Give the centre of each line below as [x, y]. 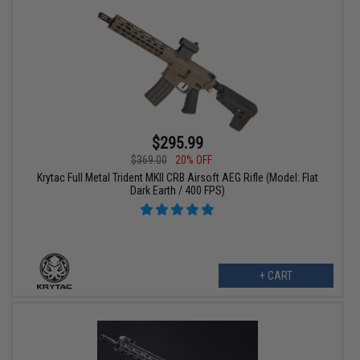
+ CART [276, 276]
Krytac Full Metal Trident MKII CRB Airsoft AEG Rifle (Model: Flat [177, 178]
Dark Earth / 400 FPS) [177, 191]
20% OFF [193, 160]
